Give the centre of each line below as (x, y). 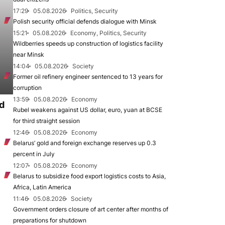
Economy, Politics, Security (108, 33)
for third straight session (46, 121)
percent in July (34, 154)
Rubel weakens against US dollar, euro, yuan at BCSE (88, 110)
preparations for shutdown (50, 220)
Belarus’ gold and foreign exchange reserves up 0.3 (85, 143)
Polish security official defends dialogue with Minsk (85, 21)
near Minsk (29, 54)
